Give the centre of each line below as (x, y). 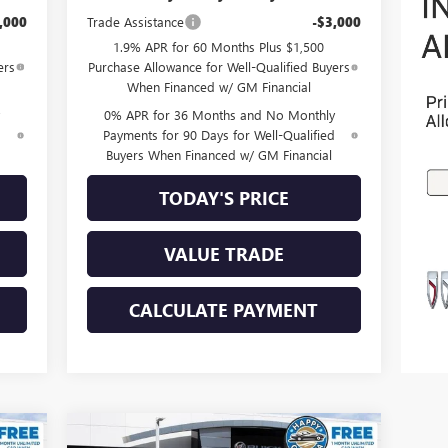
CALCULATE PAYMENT (224, 309)
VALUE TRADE (223, 253)
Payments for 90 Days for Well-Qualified (219, 134)
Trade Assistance (135, 21)
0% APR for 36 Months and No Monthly (219, 114)
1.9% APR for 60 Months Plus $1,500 (219, 46)
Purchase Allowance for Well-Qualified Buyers (218, 66)
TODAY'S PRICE (223, 197)
